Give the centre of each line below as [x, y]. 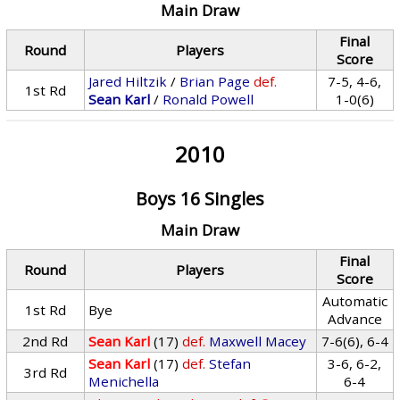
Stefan [230, 363]
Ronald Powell [208, 99]
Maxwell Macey [258, 341]
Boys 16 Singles [200, 199]
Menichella [124, 381]
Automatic [354, 301]
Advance [354, 319]
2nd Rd [46, 341]
